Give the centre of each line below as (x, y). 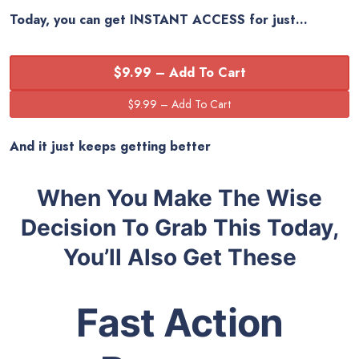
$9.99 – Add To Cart (179, 73)
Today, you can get (70, 20)
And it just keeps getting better (110, 147)
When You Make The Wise (179, 198)
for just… (278, 20)
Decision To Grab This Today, (179, 228)
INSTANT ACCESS (190, 20)
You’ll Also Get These (179, 258)
